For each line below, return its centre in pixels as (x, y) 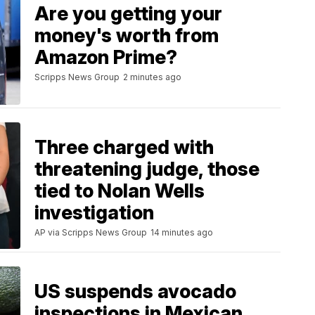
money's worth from (127, 36)
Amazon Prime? (106, 58)
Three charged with (124, 147)
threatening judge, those (147, 169)
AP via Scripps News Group (91, 232)
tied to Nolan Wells (120, 191)
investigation (94, 212)
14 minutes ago (182, 232)
